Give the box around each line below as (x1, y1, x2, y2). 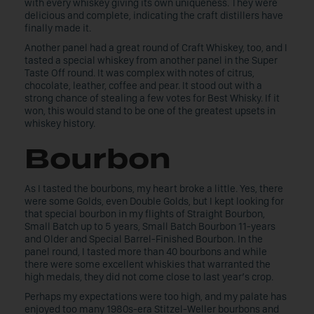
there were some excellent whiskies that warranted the (25, 258, 271, 271)
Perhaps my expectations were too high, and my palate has (25, 290, 287, 303)
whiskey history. (25, 117, 95, 130)
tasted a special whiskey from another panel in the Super (25, 54, 278, 67)
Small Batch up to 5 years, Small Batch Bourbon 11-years (25, 220, 275, 233)
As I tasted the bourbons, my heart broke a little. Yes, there (25, 182, 283, 195)
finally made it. (25, 22, 91, 34)
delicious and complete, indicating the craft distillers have (25, 9, 283, 22)
